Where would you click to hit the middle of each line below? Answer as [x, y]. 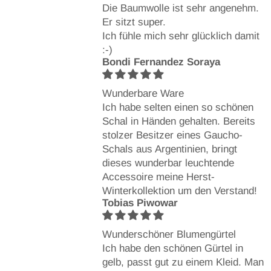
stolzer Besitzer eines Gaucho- [172, 135]
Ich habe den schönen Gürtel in [172, 248]
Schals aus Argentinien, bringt [169, 149]
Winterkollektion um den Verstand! [179, 191]
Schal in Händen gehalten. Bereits [178, 121]
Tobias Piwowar [140, 203]
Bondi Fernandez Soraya [161, 62]
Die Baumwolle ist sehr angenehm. [180, 8]
